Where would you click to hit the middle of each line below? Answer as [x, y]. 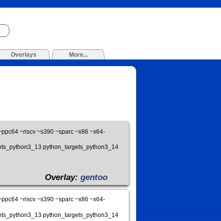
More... [78, 55]
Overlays [23, 55]
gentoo [94, 177]
